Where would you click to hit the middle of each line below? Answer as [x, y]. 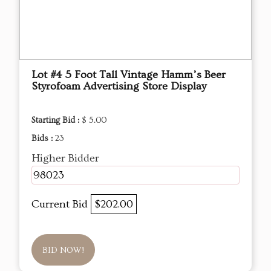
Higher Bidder [65, 158]
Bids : [43, 139]
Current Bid [61, 204]
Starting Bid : [57, 121]
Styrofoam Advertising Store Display [119, 87]
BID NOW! [63, 251]
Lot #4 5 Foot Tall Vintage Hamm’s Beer [129, 75]
